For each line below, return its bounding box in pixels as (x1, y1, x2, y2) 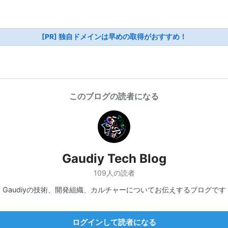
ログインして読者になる (72, 217, 156, 227)
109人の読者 (93, 168, 135, 177)
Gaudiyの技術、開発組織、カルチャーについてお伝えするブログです (2, 185, 226, 194)
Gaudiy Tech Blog (62, 151, 166, 166)
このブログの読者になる (69, 91, 159, 101)
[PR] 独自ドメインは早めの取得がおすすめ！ (41, 33, 187, 41)
